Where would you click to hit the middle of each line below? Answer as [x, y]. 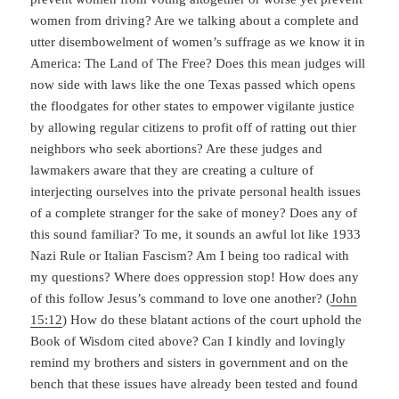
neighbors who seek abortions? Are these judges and [177, 148]
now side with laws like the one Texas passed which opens [193, 84]
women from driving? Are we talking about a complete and [195, 20]
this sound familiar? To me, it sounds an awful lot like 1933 [196, 234]
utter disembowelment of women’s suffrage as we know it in [198, 41]
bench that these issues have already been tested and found [195, 383]
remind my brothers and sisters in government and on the [190, 362]
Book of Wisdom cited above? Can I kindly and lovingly [188, 341]
